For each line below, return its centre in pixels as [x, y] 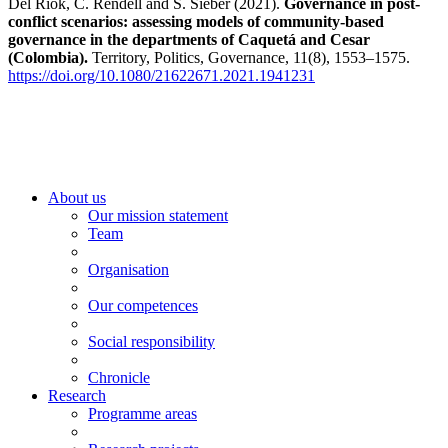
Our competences [143, 305]
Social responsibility [151, 341]
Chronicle [119, 377]
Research [77, 395]
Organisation [128, 269]
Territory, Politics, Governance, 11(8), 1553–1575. [251, 57]
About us [77, 197]
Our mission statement [158, 215]
